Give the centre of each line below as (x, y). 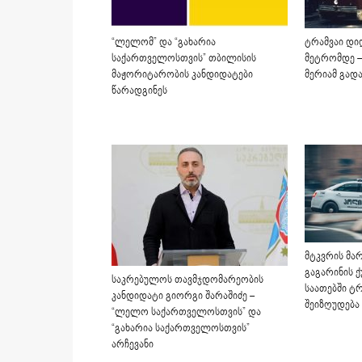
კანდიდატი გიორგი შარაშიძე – (183, 296)
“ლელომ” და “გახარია (164, 42)
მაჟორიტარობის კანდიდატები (182, 74)
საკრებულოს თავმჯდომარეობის (187, 280)
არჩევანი (133, 344)
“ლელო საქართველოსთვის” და (186, 312)
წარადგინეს (139, 90)
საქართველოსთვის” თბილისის (184, 58)
